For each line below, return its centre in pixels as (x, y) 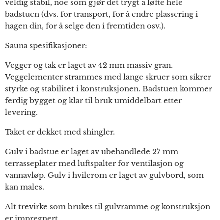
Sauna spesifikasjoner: (46, 46)
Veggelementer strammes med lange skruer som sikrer (108, 77)
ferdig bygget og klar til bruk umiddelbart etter (93, 101)
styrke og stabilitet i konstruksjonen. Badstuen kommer (109, 89)
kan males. (25, 187)
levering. (21, 112)
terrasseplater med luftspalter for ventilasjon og (94, 164)
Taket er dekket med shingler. (60, 132)
